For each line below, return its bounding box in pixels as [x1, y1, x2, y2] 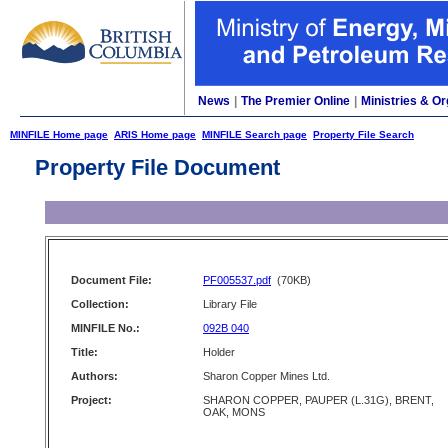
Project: [71, 394, 112, 406]
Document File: [71, 274, 152, 286]
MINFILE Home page [10, 129, 108, 140]
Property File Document [35, 155, 280, 180]
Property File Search [313, 129, 414, 140]
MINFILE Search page [202, 129, 307, 140]
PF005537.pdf [203, 274, 271, 286]
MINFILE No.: [71, 322, 140, 334]
